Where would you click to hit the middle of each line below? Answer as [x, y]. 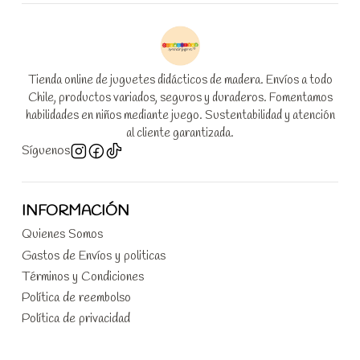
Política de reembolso [76, 298]
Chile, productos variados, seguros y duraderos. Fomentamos [180, 98]
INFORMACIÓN [76, 212]
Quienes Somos [62, 235]
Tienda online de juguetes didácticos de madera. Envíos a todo [180, 81]
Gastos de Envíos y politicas [94, 256]
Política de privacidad [76, 319]
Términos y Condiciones [83, 276]
